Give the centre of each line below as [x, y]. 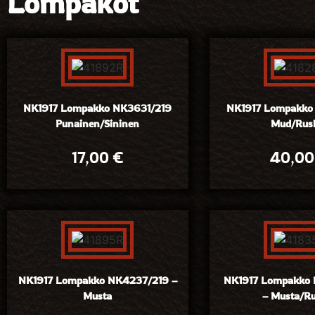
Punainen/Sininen [98, 123]
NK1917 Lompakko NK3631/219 [98, 108]
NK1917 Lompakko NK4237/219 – [97, 281]
